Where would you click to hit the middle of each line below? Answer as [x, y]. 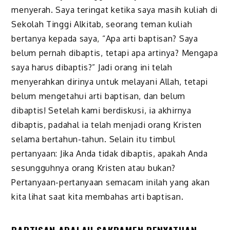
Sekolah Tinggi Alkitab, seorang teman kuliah [102, 24]
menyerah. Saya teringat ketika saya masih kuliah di [115, 9]
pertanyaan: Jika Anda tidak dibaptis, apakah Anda [110, 153]
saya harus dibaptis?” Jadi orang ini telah [92, 67]
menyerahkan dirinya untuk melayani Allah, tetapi [110, 81]
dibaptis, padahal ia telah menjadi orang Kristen [107, 124]
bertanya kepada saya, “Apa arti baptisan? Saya [105, 38]
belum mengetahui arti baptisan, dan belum [99, 96]
